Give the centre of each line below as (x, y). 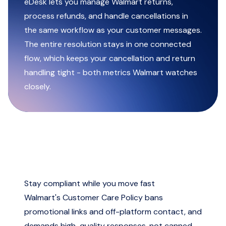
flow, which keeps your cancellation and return (110, 58)
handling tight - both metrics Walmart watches (111, 72)
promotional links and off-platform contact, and (113, 212)
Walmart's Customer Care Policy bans (94, 197)
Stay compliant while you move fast (90, 183)
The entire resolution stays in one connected (108, 44)
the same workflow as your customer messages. (113, 30)
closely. (38, 87)
